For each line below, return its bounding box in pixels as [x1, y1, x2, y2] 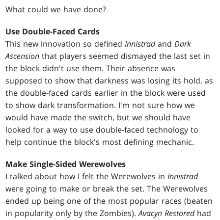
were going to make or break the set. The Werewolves [5, 183, 208, 194]
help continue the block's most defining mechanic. [5, 137, 194, 148]
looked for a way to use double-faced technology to [5, 124, 199, 136]
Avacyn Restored [138, 208, 195, 219]
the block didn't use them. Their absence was [5, 63, 176, 74]
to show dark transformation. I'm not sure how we [5, 100, 195, 111]
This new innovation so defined [5, 38, 125, 50]
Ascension [5, 51, 40, 62]
